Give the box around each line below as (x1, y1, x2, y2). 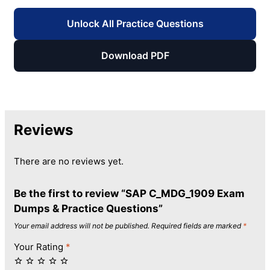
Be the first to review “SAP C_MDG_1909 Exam (14, 187, 245, 199)
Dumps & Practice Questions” (14, 202, 163, 215)
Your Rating (14, 240, 66, 253)
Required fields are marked (151, 221, 243, 230)
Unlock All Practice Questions (66, 17, 204, 30)
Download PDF (101, 49, 169, 61)
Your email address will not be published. (14, 221, 149, 230)
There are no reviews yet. (14, 155, 124, 167)
